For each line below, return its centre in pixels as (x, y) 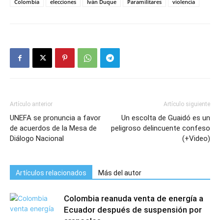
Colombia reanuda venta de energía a (134, 198)
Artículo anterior (31, 104)
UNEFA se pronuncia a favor (55, 118)
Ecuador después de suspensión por (133, 210)
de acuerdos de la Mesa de (53, 128)
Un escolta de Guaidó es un (166, 118)
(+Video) (196, 138)
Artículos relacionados (51, 173)
